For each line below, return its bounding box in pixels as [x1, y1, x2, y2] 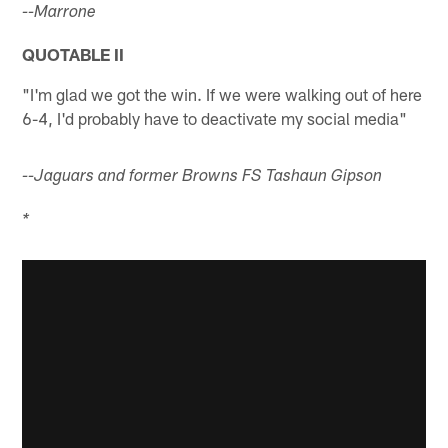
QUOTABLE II [22, 43, 125, 64]
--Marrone [22, 4, 97, 22]
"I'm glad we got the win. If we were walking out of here [22, 83, 423, 104]
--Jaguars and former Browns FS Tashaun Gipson [22, 168, 383, 186]
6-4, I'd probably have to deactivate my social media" [22, 107, 408, 128]
